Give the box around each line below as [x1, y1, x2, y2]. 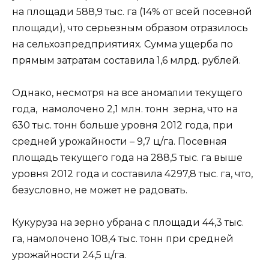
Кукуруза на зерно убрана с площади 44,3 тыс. [12, 217, 244, 229]
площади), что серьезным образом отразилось [12, 22, 248, 34]
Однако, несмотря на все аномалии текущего [12, 87, 243, 99]
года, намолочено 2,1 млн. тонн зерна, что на [12, 103, 238, 115]
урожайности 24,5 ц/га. [12, 249, 126, 261]
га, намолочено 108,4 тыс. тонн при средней [12, 233, 234, 245]
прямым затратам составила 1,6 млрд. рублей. [12, 54, 241, 66]
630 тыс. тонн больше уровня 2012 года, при [12, 119, 233, 131]
